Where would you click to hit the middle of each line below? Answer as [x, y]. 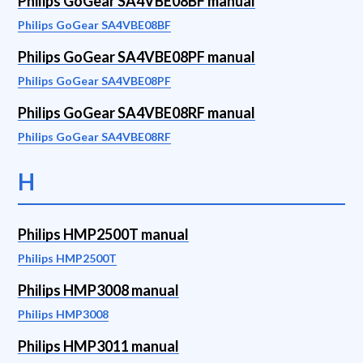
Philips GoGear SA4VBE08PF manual [137, 57]
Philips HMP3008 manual [98, 290]
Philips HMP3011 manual [98, 346]
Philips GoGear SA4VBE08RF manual [137, 113]
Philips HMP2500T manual [103, 234]
